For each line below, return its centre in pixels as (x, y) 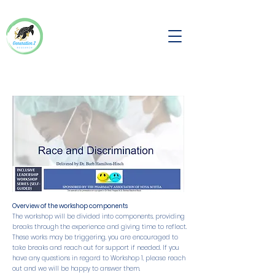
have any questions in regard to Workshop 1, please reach (99, 258)
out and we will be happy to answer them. (76, 269)
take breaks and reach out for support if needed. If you (96, 248)
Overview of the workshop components (70, 206)
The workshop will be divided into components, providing (99, 216)
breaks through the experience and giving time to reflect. (99, 227)
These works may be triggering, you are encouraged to (95, 237)
